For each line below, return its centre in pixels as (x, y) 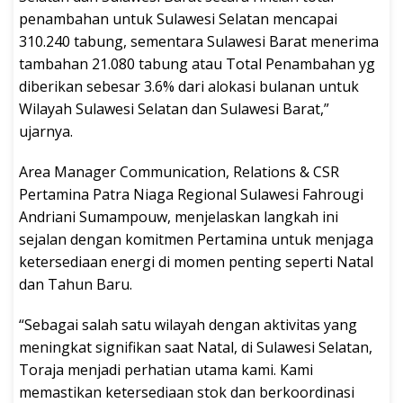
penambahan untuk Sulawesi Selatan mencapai (178, 19)
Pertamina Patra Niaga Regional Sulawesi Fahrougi (191, 195)
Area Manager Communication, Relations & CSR (179, 172)
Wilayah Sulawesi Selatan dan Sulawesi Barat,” (174, 109)
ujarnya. (46, 132)
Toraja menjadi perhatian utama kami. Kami (166, 370)
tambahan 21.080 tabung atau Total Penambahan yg (197, 64)
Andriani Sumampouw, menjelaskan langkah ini (179, 217)
